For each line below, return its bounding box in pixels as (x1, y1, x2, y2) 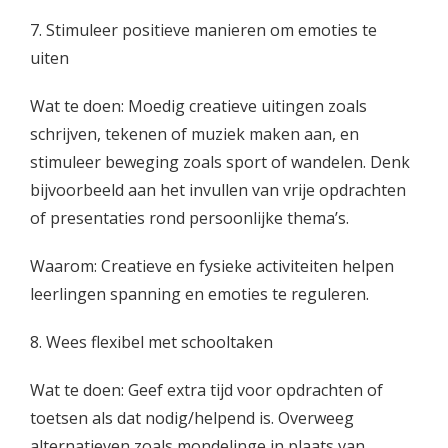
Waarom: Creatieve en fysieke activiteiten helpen (30, 255, 394, 277)
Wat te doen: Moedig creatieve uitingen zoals (30, 95, 367, 117)
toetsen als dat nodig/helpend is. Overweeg (30, 407, 354, 429)
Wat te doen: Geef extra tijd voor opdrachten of (30, 379, 383, 401)
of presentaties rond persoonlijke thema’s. (30, 207, 349, 229)
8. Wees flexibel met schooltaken (30, 331, 273, 353)
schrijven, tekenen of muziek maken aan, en (30, 123, 359, 145)
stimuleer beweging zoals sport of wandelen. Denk (30, 151, 410, 173)
